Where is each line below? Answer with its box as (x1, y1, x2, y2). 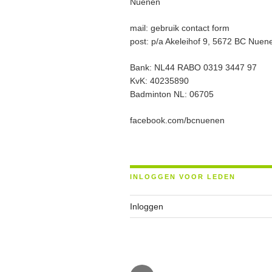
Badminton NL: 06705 (130, 89, 214, 100)
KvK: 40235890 (130, 76, 189, 86)
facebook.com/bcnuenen (130, 115, 225, 126)
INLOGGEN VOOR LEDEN (130, 173, 236, 181)
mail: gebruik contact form (130, 23, 229, 33)
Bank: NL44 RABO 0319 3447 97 (130, 63, 257, 73)
